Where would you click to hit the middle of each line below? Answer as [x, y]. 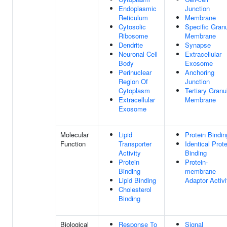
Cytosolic [132, 27]
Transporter [135, 144]
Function [73, 144]
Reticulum [133, 17]
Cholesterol [135, 189]
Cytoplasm [134, 90]
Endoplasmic [138, 8]
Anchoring [200, 72]
